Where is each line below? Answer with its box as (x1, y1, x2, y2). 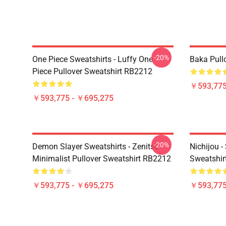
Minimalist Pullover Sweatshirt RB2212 (32, 154, 171, 163)
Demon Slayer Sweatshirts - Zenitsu (32, 142, 159, 151)
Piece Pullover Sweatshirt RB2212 (32, 67, 152, 76)
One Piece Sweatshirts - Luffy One (32, 54, 153, 64)
